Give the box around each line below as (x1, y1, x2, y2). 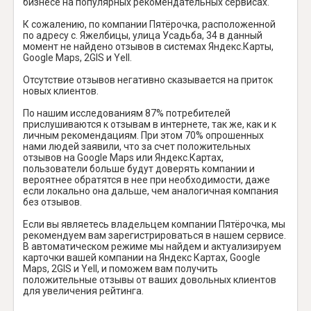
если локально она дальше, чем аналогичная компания (23, 185, 278, 196)
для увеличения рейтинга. (23, 285, 144, 296)
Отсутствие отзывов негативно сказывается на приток (23, 74, 273, 85)
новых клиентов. (23, 85, 99, 96)
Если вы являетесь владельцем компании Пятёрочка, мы (23, 218, 285, 230)
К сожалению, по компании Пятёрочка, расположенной (23, 18, 276, 30)
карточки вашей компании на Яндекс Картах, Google (23, 251, 260, 263)
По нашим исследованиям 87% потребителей (23, 107, 230, 119)
